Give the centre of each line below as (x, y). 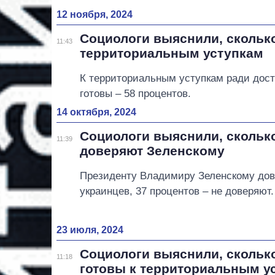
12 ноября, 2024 (95, 15)
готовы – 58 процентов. (136, 94)
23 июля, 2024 (90, 230)
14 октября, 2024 (96, 112)
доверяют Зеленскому (153, 151)
